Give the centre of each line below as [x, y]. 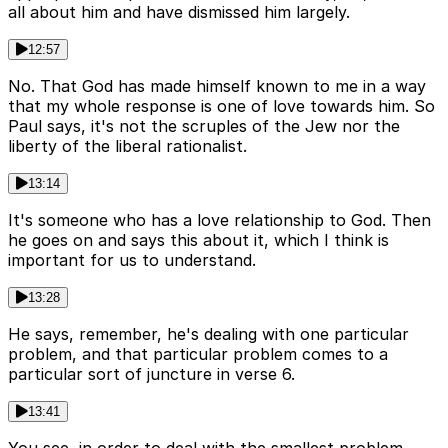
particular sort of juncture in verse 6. [151, 374]
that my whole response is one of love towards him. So [221, 106]
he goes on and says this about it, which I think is [198, 240]
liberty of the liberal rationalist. [127, 146]
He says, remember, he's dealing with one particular [208, 334]
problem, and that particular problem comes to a [198, 354]
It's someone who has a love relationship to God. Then [219, 220]
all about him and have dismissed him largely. [179, 12]
